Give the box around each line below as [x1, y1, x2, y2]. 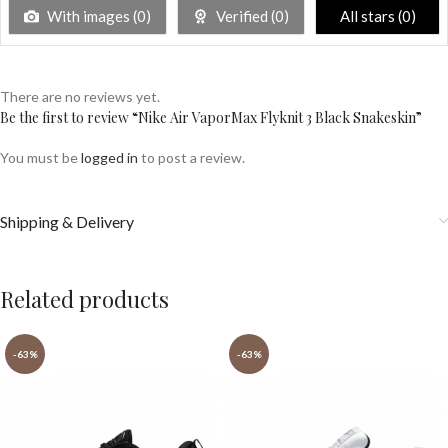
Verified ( [213, 6, 275, 25]
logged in [81, 148, 138, 166]
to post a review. [138, 148, 245, 166]
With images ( [44, 6, 137, 25]
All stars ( [339, 6, 402, 25]
